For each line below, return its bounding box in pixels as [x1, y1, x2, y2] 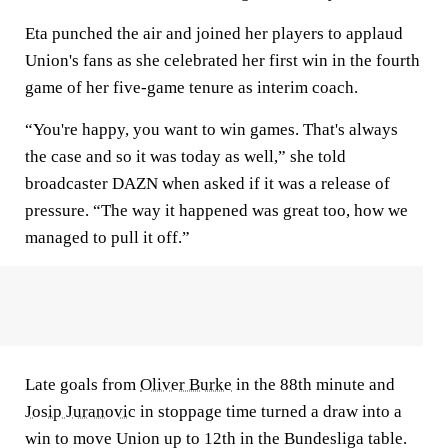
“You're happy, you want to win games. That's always [25, 120, 398, 139]
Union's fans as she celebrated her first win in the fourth [25, 51, 420, 70]
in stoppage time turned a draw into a [136, 402, 402, 421]
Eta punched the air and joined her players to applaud [25, 24, 403, 43]
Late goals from [25, 375, 140, 394]
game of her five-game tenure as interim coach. [25, 78, 358, 97]
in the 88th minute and [232, 375, 395, 394]
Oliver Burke [140, 375, 232, 394]
